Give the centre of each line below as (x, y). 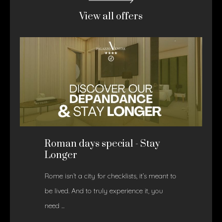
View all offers (111, 16)
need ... (55, 205)
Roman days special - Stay (102, 144)
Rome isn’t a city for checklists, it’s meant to (111, 176)
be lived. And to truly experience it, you (104, 191)
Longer (61, 155)
